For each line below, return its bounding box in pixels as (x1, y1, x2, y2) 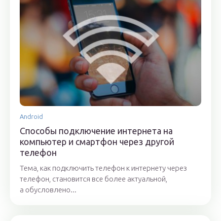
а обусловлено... (20, 185, 76, 194)
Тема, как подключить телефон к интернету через (20, 163, 187, 172)
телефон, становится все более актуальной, (20, 174, 167, 183)
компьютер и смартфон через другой (20, 136, 174, 147)
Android (20, 112, 43, 120)
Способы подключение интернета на (20, 125, 173, 136)
